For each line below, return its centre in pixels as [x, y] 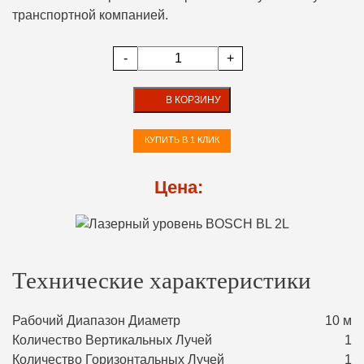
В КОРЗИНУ [193, 100]
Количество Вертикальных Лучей [112, 340]
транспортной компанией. [90, 15]
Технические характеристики [162, 280]
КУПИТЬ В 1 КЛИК [182, 140]
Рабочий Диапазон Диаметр [96, 320]
